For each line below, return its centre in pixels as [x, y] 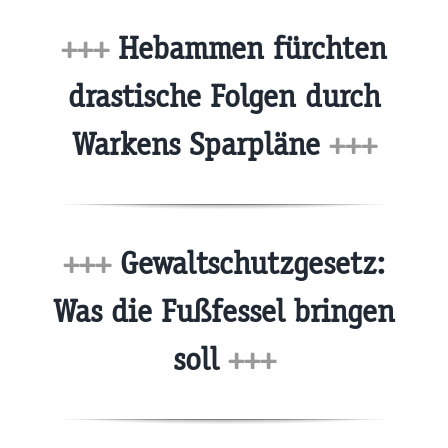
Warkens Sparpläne [200, 144]
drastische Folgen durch [224, 96]
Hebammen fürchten [248, 48]
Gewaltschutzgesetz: [248, 264]
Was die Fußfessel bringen [224, 312]
